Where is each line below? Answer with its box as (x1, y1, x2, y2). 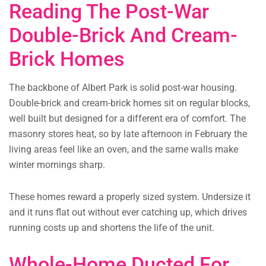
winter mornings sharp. (9, 159, 105, 171)
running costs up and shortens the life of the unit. (9, 222, 214, 234)
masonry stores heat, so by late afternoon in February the (9, 128, 247, 140)
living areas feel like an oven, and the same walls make (9, 144, 238, 156)
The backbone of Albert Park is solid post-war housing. (9, 82, 237, 94)
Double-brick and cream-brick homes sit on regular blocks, (9, 97, 250, 109)
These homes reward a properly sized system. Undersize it (9, 191, 251, 203)
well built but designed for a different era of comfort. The (9, 113, 246, 125)
